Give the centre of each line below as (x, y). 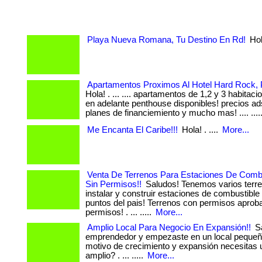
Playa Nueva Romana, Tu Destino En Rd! (166, 40)
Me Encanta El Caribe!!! (132, 130)
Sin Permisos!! (113, 184)
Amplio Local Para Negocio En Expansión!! (169, 227)
